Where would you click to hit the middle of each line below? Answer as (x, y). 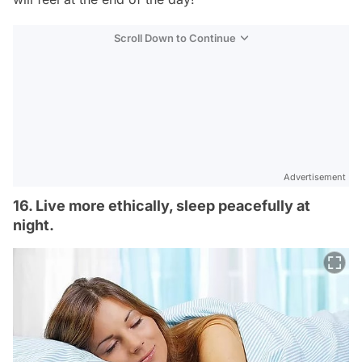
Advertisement (315, 177)
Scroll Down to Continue (175, 38)
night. (34, 225)
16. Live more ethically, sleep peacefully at (162, 206)
